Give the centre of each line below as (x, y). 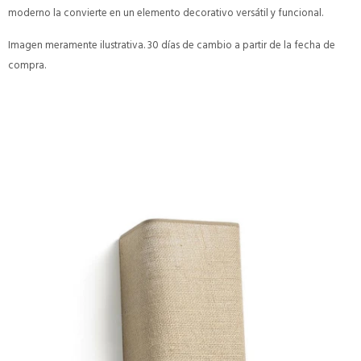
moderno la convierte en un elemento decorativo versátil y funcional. (166, 12)
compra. (27, 65)
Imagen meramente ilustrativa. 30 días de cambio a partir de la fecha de (172, 45)
